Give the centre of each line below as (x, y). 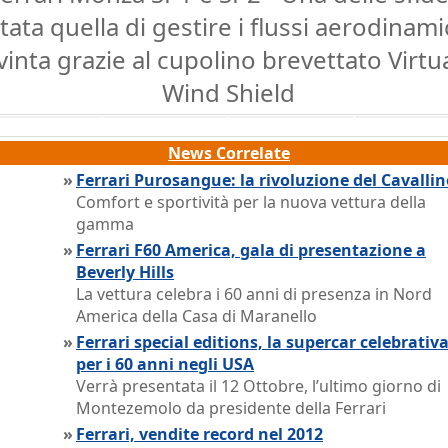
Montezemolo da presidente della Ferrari (231, 408)
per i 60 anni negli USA (165, 364)
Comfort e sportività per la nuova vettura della (251, 202)
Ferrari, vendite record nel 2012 (199, 434)
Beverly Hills (125, 272)
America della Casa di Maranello (196, 316)
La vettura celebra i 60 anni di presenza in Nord (254, 294)
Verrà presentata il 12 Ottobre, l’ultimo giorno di (258, 386)
